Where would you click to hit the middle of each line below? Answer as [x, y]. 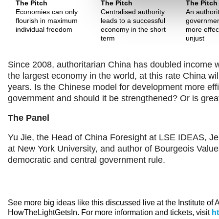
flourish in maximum [47, 20]
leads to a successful [133, 20]
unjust [195, 38]
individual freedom [44, 29]
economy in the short [133, 29]
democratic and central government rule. [87, 160]
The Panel [29, 118]
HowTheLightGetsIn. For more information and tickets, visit [110, 212]
